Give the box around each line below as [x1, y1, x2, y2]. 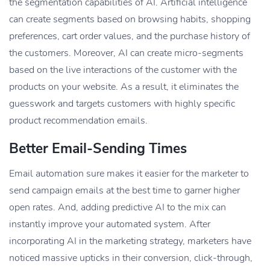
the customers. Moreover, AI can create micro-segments [9, 46, 243, 60]
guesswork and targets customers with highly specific [9, 97, 235, 111]
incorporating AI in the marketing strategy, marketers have [9, 234, 251, 248]
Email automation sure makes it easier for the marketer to [9, 167, 249, 181]
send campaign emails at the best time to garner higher [9, 184, 240, 198]
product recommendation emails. [9, 114, 148, 128]
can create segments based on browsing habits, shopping [9, 13, 251, 27]
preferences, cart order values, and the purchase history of [9, 30, 250, 43]
